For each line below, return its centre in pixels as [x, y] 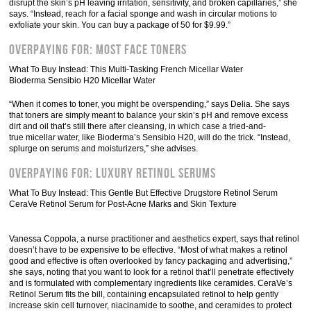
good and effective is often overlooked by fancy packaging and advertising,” [151, 261]
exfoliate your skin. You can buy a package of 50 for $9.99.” [120, 25]
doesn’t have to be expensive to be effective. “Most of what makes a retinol [149, 250]
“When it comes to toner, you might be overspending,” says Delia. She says [150, 104]
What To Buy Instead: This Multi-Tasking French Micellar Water [126, 69]
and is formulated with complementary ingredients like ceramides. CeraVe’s [151, 283]
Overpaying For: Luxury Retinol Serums [113, 174]
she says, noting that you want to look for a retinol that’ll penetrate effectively [152, 272]
